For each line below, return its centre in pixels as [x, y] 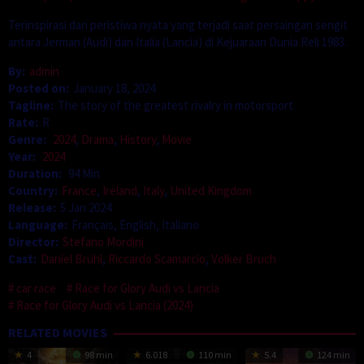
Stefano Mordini [103, 241]
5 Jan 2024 [86, 207]
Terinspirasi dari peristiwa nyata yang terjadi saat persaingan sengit [178, 24]
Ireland [120, 190]
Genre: [28, 139]
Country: [33, 190]
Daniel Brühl [71, 258]
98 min [97, 354]
